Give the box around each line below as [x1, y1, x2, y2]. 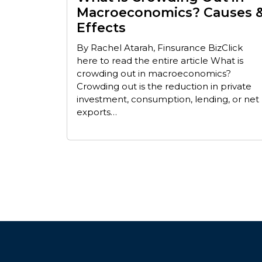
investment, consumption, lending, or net [77, 93, 259, 105]
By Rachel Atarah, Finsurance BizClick [77, 42, 243, 53]
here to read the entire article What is [77, 54, 243, 66]
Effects [77, 19, 126, 36]
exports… [77, 106, 117, 118]
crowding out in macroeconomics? [77, 67, 231, 79]
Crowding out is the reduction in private [77, 80, 251, 92]
